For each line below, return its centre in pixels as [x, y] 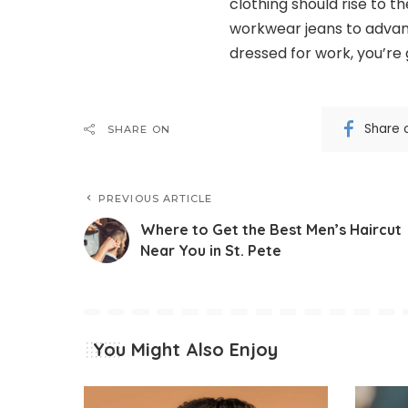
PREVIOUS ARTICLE [156, 198]
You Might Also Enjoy [185, 349]
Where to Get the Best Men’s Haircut [271, 229]
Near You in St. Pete [211, 250]
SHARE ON [139, 129]
